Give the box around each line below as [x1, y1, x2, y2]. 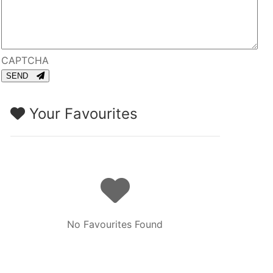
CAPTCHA [1, 54, 49, 66]
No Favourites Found [67, 218, 163, 230]
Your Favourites [25, 104, 138, 122]
